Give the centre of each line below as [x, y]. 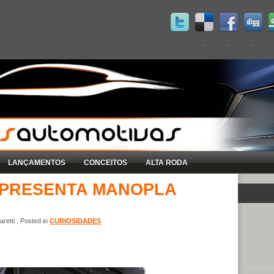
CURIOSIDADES [75, 220]
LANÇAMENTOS [37, 162]
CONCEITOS [106, 162]
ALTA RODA [167, 162]
